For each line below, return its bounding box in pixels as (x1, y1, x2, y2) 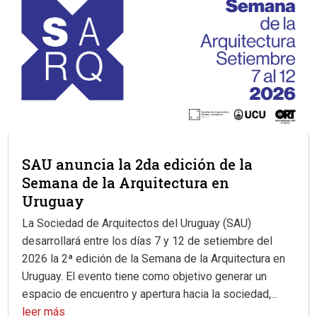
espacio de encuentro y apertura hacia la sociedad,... (22, 287, 278, 301)
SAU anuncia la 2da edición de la (22, 155, 253, 174)
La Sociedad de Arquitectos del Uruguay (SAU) (22, 217, 252, 231)
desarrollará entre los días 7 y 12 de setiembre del (22, 234, 273, 248)
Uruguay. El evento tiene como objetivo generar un (22, 270, 267, 284)
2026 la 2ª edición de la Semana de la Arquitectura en (22, 252, 286, 266)
